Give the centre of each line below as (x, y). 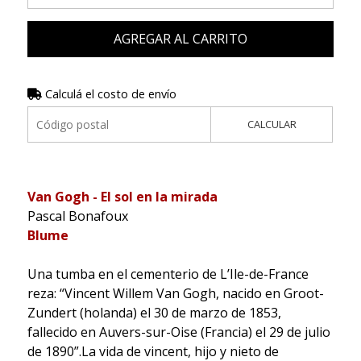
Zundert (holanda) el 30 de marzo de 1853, (154, 312)
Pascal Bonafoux (77, 216)
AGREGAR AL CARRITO (180, 38)
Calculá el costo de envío (109, 93)
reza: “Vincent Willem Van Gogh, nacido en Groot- (175, 293)
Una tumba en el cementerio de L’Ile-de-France (168, 274)
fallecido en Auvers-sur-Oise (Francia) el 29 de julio (178, 332)
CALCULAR (272, 124)
